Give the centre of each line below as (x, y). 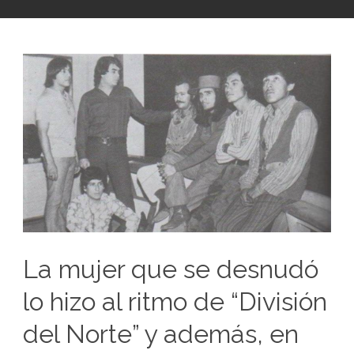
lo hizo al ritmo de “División (175, 301)
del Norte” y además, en (161, 333)
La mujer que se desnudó (171, 269)
